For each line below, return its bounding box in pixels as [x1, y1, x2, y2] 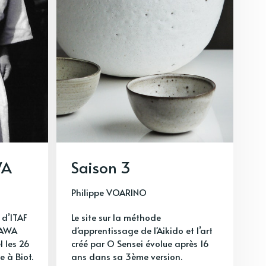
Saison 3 [71, 156, 131, 178]
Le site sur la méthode [71, 210, 161, 223]
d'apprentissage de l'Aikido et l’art [71, 223, 213, 236]
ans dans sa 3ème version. [71, 249, 182, 262]
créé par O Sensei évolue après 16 [71, 236, 209, 249]
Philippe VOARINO [71, 185, 147, 198]
